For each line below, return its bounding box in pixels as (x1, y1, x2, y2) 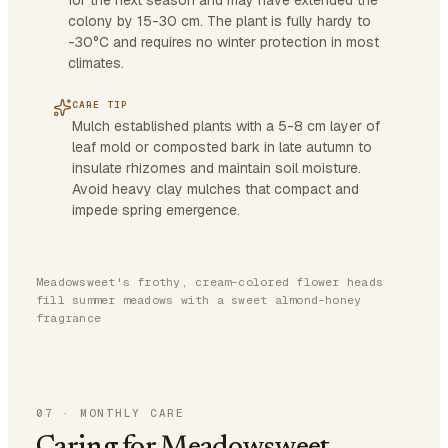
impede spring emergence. (72, 201, 240, 219)
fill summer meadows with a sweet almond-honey (36, 292, 362, 307)
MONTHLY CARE (79, 406, 185, 420)
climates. (68, 54, 124, 72)
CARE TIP (72, 98, 128, 111)
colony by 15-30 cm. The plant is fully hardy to (68, 12, 371, 30)
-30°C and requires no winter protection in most (68, 33, 379, 51)
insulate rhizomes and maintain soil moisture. (72, 159, 361, 177)
